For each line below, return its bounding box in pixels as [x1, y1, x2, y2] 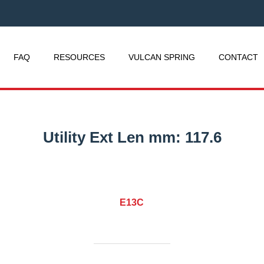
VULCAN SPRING [128, 52, 195, 62]
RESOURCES [54, 52, 105, 62]
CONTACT [219, 52, 258, 62]
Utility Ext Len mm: [42, 128, 185, 146]
